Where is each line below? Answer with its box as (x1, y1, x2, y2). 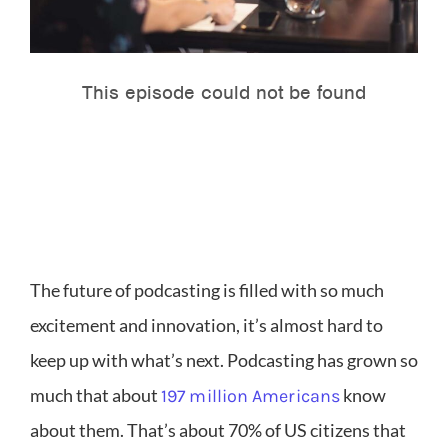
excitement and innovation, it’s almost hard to (30, 314, 383, 337)
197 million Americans (161, 385, 341, 408)
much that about (30, 384, 161, 407)
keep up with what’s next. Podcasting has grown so (30, 349, 418, 372)
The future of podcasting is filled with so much (30, 279, 384, 302)
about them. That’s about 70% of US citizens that (30, 419, 406, 442)
